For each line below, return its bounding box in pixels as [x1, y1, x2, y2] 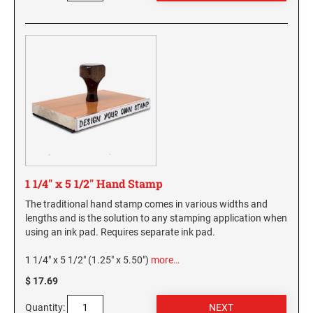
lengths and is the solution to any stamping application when [25, 212, 287, 224]
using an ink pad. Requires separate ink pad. [25, 226, 215, 238]
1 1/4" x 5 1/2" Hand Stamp [25, 176, 163, 191]
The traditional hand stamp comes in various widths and [25, 198, 268, 210]
